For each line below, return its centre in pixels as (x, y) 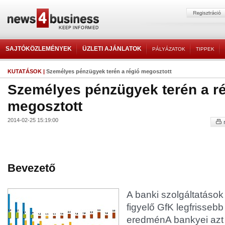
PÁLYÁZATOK (169, 49)
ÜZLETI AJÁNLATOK (112, 49)
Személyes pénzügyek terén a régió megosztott (109, 71)
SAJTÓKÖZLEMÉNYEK (39, 49)
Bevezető (31, 168)
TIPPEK (205, 49)
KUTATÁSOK (25, 71)
